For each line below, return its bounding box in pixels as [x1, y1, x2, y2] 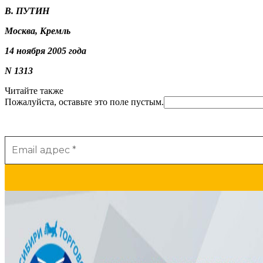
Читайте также [5, 85, 63, 96]
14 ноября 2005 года [5, 45, 86, 56]
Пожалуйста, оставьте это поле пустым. [5, 96, 164, 107]
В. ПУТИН [5, 5, 49, 16]
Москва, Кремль [5, 25, 70, 36]
